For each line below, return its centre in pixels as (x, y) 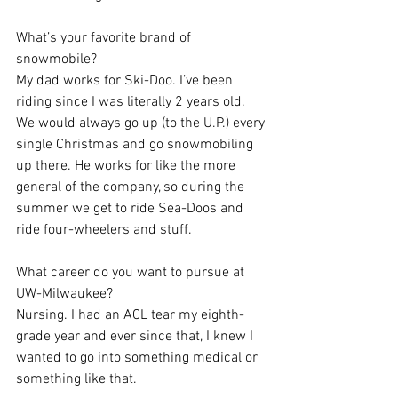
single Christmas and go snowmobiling (136, 145)
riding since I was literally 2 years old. (132, 103)
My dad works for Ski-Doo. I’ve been (126, 81)
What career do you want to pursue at (132, 273)
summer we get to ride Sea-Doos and (131, 209)
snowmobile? (56, 60)
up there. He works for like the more (127, 167)
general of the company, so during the (132, 188)
